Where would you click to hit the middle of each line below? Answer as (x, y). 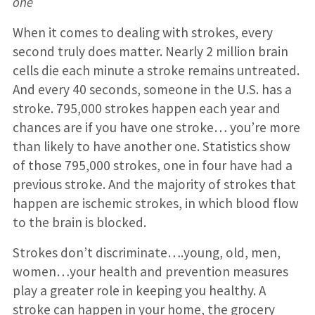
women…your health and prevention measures (150, 271)
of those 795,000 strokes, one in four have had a (152, 165)
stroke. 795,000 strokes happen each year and (146, 108)
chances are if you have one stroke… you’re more (156, 127)
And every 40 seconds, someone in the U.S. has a (152, 89)
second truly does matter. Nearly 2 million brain (150, 51)
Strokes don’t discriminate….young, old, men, (146, 252)
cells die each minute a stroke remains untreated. (156, 70)
